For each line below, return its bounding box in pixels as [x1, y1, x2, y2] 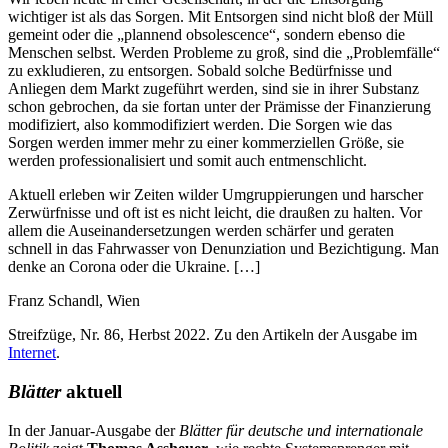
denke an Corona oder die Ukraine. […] [8, 258, 260, 276]
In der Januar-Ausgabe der [8, 421, 179, 439]
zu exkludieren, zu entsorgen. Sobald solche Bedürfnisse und [8, 62, 392, 80]
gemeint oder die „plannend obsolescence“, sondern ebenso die [8, 26, 405, 44]
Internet [8, 344, 56, 362]
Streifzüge [8, 326, 72, 344]
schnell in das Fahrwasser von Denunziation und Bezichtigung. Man [8, 240, 439, 258]
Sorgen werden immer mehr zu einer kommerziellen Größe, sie [8, 134, 404, 152]
